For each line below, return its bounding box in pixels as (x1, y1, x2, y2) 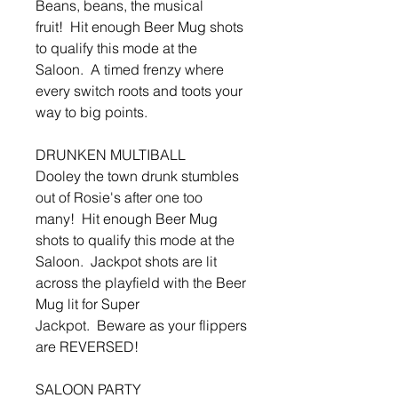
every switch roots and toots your (36, 82, 243, 100)
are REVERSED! (36, 338, 139, 356)
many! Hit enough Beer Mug (36, 210, 218, 228)
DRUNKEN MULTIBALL (36, 146, 186, 164)
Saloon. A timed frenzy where (36, 60, 224, 79)
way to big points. (36, 103, 147, 122)
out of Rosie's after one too (36, 188, 203, 207)
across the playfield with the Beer (36, 274, 246, 292)
